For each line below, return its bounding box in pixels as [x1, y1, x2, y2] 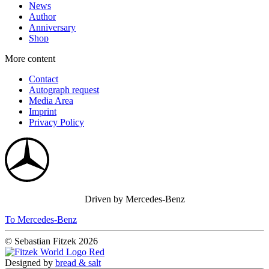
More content [5, 53, 55, 64]
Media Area [29, 95, 73, 106]
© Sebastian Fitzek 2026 [5, 236, 98, 247]
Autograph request [29, 85, 99, 95]
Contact [29, 74, 58, 85]
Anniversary [29, 22, 76, 33]
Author [29, 11, 56, 22]
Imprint [29, 106, 56, 117]
